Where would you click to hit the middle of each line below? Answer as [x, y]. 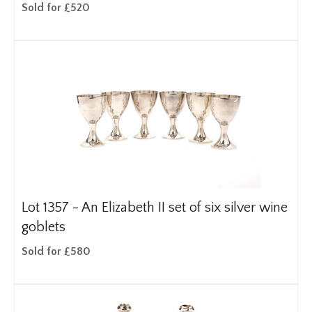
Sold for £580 [56, 251]
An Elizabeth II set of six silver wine [185, 208]
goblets [44, 227]
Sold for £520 [56, 8]
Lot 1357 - [52, 208]
